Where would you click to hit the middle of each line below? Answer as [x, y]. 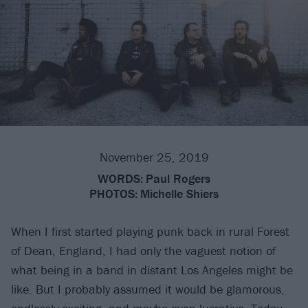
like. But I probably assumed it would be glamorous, [148, 289]
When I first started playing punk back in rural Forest [150, 232]
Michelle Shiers [179, 194]
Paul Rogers [178, 179]
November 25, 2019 [154, 157]
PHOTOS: [113, 194]
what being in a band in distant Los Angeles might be [152, 270]
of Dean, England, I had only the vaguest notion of [143, 251]
